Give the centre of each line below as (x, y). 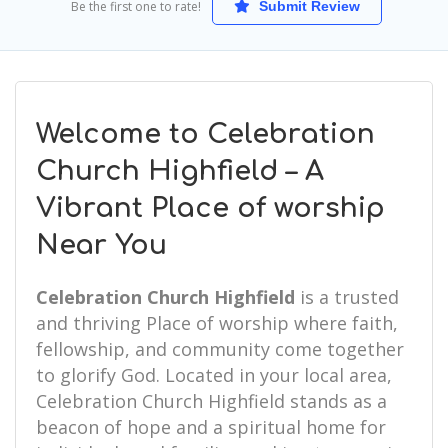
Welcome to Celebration (205, 134)
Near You (101, 245)
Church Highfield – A (180, 171)
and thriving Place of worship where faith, (217, 323)
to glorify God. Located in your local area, (214, 375)
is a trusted (347, 297)
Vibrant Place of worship (210, 208)
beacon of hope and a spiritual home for (211, 427)
